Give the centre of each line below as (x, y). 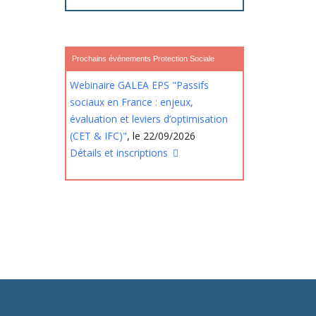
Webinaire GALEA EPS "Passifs (140, 85)
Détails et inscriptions (121, 153)
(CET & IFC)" (99, 136)
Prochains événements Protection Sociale (144, 59)
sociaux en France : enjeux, (132, 102)
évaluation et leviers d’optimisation (149, 119)
